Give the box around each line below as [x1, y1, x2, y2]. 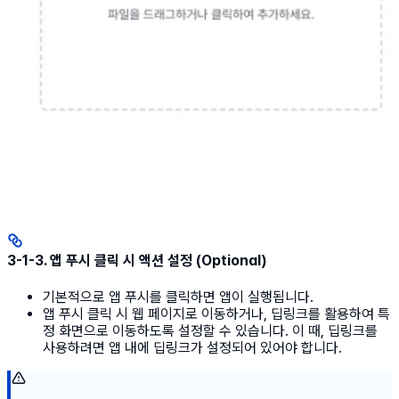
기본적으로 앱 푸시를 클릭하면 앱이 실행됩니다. [43, 288, 313, 305]
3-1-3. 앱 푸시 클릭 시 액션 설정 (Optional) [7, 252, 267, 270]
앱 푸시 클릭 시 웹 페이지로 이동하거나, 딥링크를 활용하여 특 [43, 305, 390, 322]
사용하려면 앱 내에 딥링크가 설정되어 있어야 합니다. [43, 338, 342, 356]
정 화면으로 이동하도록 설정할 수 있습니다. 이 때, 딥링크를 [43, 322, 378, 339]
